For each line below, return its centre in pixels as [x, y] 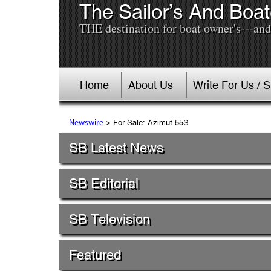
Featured [95, 255]
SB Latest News [116, 148]
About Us [151, 85]
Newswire [86, 123]
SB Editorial [104, 183]
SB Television [109, 219]
